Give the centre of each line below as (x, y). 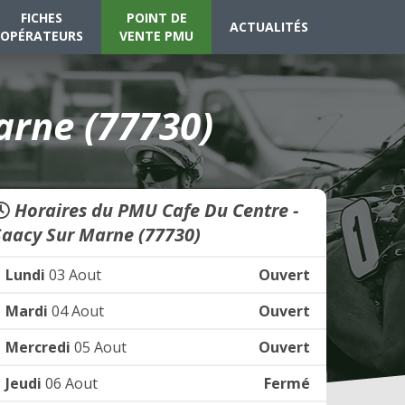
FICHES (42, 18)
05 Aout (99, 347)
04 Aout (76, 311)
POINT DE (156, 18)
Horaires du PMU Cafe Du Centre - (154, 210)
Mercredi (38, 347)
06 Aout (70, 383)
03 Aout (73, 275)
